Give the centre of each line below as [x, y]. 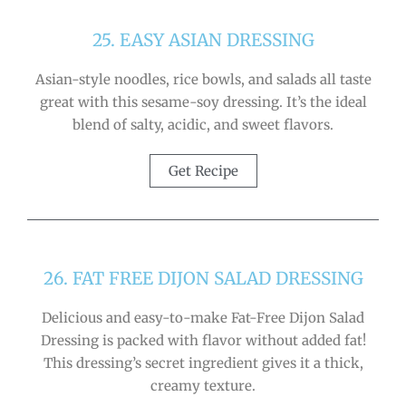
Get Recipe [203, 170]
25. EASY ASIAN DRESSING [203, 39]
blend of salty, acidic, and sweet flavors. [203, 124]
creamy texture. [203, 385]
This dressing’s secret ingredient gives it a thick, [203, 362]
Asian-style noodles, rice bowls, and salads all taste [203, 79]
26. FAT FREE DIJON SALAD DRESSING [203, 278]
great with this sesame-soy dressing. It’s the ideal [203, 101]
